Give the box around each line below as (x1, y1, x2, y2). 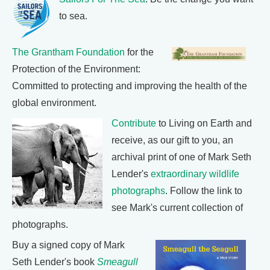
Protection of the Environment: (12, 64, 140, 74)
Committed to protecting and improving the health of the (12, 81, 247, 91)
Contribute (111, 118, 156, 128)
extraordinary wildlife (151, 169, 239, 179)
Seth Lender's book (12, 257, 97, 267)
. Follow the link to (165, 186, 242, 196)
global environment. (12, 98, 96, 108)
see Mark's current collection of (111, 202, 243, 213)
